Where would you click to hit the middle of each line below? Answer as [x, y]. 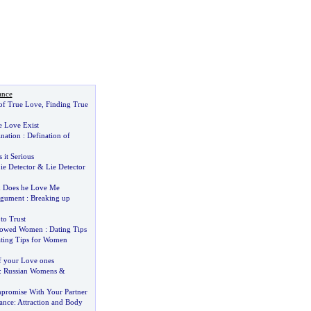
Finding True [67, 104]
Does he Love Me [31, 187]
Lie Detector [65, 167]
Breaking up [50, 198]
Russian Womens [30, 271]
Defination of [48, 135]
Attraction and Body [50, 302]
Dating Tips [68, 229]
